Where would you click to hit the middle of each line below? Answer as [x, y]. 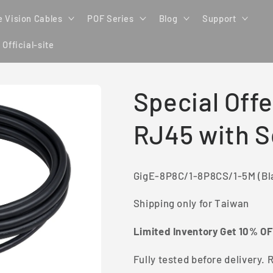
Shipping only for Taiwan [191, 203]
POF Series [111, 18]
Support [219, 18]
